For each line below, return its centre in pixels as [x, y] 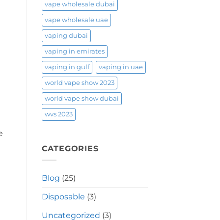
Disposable [63, 197]
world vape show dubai [82, 98]
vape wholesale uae [76, 20]
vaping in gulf [67, 67]
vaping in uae [121, 67]
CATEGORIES [70, 148]
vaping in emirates [74, 51]
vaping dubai [66, 35]
